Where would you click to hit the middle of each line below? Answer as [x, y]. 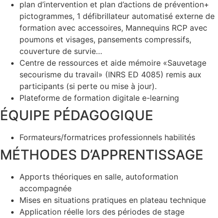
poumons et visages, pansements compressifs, [105, 40]
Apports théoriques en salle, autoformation [99, 177]
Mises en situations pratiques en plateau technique [113, 200]
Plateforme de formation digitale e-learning [99, 98]
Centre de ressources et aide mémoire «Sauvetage [113, 63]
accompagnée [45, 189]
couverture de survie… [61, 51]
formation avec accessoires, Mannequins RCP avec [113, 28]
